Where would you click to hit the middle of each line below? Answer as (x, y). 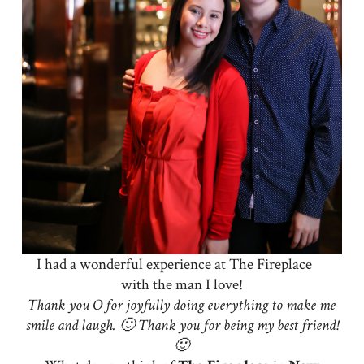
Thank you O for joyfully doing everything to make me (182, 305)
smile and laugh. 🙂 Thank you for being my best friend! (182, 325)
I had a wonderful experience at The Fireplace (175, 264)
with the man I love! (182, 284)
